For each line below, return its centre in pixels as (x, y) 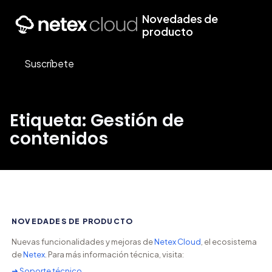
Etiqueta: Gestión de (97, 121)
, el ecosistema (229, 242)
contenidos (59, 139)
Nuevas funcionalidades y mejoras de (83, 242)
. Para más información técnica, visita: (114, 254)
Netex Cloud (177, 242)
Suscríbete (49, 63)
